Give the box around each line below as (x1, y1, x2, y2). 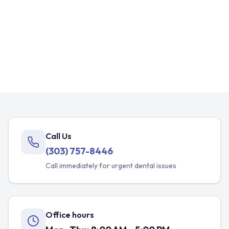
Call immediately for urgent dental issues (45, 161, 176, 171)
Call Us (45, 131, 72, 142)
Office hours (45, 210, 94, 220)
